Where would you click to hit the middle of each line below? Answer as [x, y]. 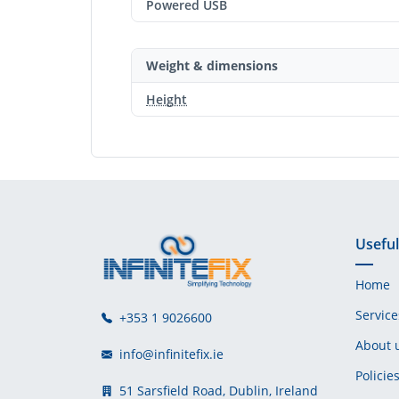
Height [167, 99]
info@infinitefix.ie [171, 354]
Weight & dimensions [212, 65]
